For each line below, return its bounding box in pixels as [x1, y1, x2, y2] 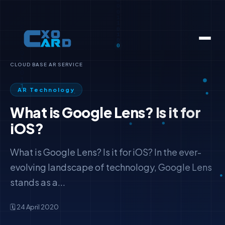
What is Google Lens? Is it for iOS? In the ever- [10, 146, 201, 158]
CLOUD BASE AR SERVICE [10, 61, 83, 67]
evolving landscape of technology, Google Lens [10, 161, 212, 173]
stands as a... [10, 176, 65, 188]
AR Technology [18, 86, 75, 93]
